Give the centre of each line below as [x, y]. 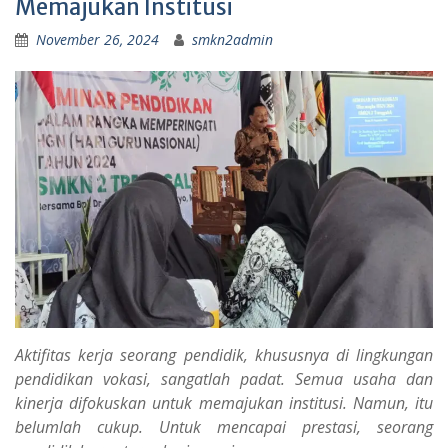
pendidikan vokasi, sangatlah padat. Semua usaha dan [224, 378]
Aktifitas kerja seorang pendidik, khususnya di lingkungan [224, 354]
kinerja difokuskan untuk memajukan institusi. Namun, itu [224, 402]
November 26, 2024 [97, 39]
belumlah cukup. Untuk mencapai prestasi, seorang [224, 426]
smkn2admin [232, 39]
